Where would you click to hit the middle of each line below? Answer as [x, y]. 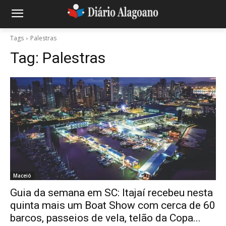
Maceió [22, 176]
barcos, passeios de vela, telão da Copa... [105, 218]
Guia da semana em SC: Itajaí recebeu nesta [111, 193]
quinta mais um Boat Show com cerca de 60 [113, 205]
